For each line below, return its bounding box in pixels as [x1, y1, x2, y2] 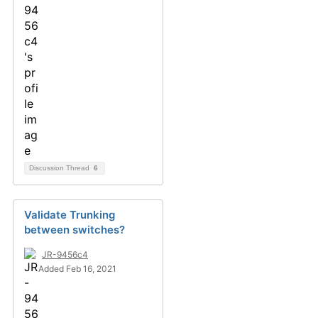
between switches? [24, 223, 125, 236]
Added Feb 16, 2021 [38, 263, 116, 274]
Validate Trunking [24, 208, 115, 221]
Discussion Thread [29, 164, 92, 172]
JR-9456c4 [42, 249, 88, 260]
